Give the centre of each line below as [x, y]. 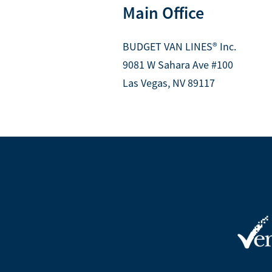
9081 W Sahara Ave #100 [178, 65]
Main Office [163, 13]
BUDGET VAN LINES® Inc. [179, 46]
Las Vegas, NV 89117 [169, 83]
